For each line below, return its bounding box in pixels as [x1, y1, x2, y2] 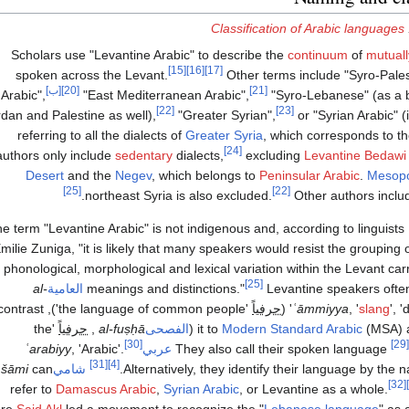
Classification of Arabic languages [211, 21, 404, 37]
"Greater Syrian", [174, 108, 276, 123]
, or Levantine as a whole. [239, 382, 388, 397]
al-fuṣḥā [99, 321, 145, 337]
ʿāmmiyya [292, 301, 349, 317]
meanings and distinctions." [87, 281, 245, 297]
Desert [26, 168, 64, 184]
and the [64, 168, 115, 184]
